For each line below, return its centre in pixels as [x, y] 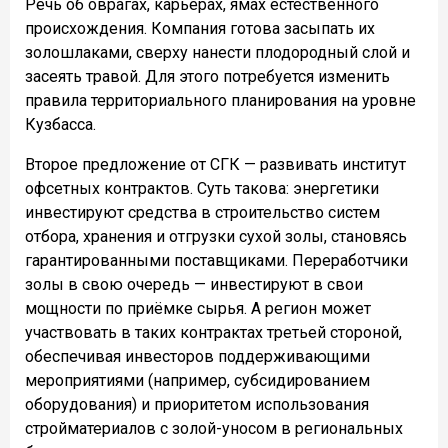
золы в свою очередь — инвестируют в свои [194, 284]
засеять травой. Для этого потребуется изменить [207, 76]
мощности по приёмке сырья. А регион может [198, 308]
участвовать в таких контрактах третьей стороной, [213, 332]
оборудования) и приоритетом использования [197, 404]
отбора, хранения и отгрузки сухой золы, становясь [216, 236]
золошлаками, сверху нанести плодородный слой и [217, 52]
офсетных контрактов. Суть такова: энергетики [202, 188]
